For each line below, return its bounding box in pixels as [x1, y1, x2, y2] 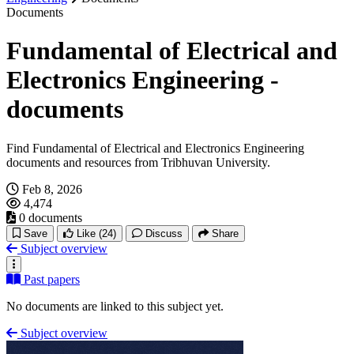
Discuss [145, 227, 183, 239]
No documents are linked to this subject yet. [6, 299, 224, 313]
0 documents [19, 210, 82, 224]
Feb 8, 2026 [22, 182, 82, 196]
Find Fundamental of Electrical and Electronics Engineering [6, 141, 304, 155]
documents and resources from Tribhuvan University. [6, 155, 270, 169]
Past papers [24, 272, 80, 286]
